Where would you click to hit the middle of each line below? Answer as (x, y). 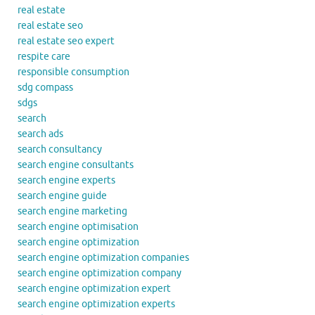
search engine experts (66, 181)
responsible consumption (73, 72)
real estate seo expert (66, 41)
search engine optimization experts (96, 304)
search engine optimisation (78, 227)
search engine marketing (72, 212)
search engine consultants (76, 165)
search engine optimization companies (103, 258)
